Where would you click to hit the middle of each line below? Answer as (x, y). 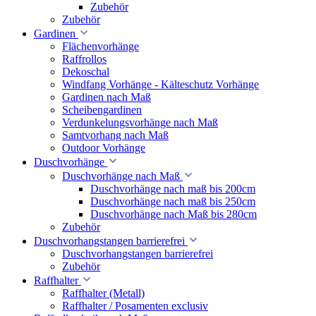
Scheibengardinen (102, 110)
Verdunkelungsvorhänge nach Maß (140, 122)
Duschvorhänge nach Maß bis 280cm (174, 214)
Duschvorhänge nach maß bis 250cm (173, 201)
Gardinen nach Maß (107, 97)
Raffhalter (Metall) (103, 293)
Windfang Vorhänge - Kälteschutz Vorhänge (160, 84)
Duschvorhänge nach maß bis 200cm (173, 189)
